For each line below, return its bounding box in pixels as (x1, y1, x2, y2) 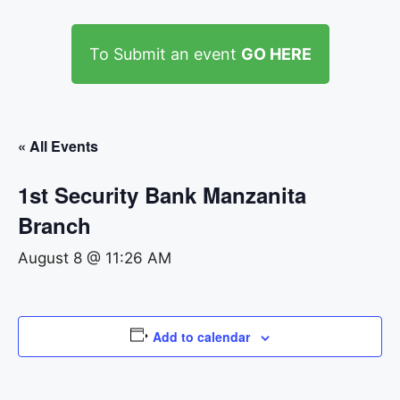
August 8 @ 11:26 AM (18, 249, 171, 268)
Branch (18, 210, 91, 241)
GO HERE (240, 45, 312, 64)
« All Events (18, 136, 98, 157)
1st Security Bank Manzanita (18, 179, 306, 211)
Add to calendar (153, 328, 251, 346)
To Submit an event (88, 45, 241, 64)
